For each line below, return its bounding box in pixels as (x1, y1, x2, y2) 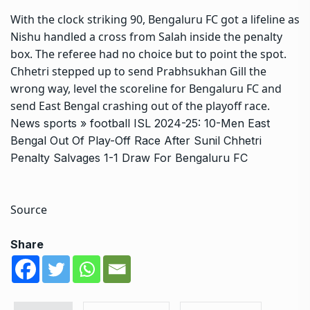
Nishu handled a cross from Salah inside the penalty (10, 28, 282, 44)
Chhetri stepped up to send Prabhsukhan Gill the (10, 63, 266, 79)
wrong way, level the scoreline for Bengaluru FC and (10, 80, 282, 96)
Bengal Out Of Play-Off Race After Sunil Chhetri (10, 133, 262, 147)
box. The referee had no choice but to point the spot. (10, 46, 286, 62)
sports (44, 116, 77, 130)
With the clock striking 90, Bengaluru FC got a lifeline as (10, 11, 300, 27)
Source (10, 201, 47, 217)
